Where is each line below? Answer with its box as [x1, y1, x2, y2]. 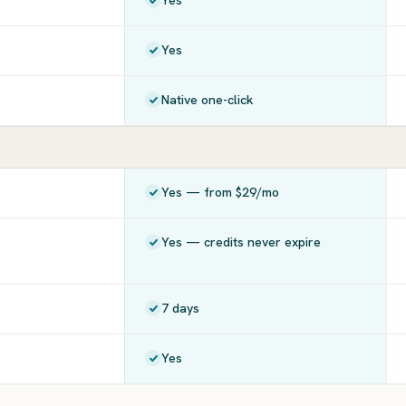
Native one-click [161, 92, 254, 108]
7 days [161, 300, 200, 316]
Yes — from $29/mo [161, 184, 280, 200]
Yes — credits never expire [161, 234, 322, 250]
